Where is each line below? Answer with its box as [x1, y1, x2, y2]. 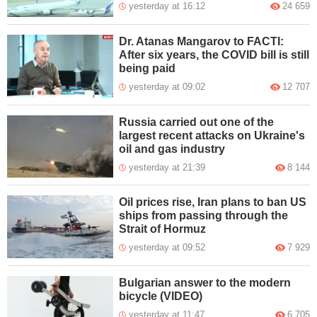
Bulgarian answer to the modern [119, 277, 292, 289]
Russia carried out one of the [119, 115, 275, 128]
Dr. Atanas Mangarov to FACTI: [119, 35, 284, 47]
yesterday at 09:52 [129, 242, 206, 253]
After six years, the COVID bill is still [119, 48, 310, 61]
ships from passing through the [119, 209, 289, 222]
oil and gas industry [119, 142, 226, 155]
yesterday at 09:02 [129, 81, 206, 92]
